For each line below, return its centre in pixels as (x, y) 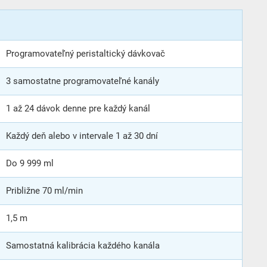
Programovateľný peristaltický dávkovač (86, 53)
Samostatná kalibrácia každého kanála (83, 245)
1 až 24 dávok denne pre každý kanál (78, 108)
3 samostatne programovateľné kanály (83, 81)
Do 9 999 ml (30, 163)
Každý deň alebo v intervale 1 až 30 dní (82, 136)
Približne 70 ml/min (44, 190)
